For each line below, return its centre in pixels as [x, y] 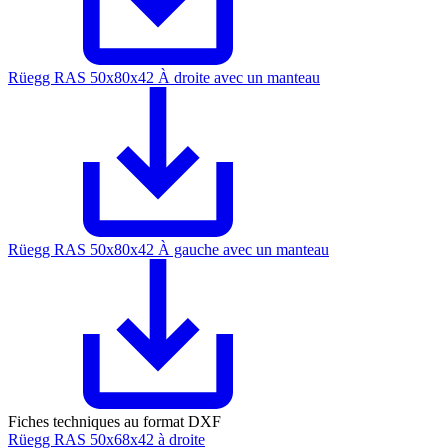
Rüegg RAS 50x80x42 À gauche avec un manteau [168, 250]
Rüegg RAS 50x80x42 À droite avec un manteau [164, 78]
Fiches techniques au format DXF [114, 422]
